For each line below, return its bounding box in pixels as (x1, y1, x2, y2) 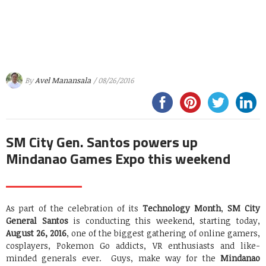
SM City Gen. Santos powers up (6, 131, 198, 153)
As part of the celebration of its (6, 202, 143, 214)
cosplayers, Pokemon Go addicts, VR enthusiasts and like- (6, 240, 260, 252)
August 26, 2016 (6, 227, 66, 239)
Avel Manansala (35, 74, 91, 85)
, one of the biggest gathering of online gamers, (66, 227, 260, 239)
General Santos (6, 215, 68, 227)
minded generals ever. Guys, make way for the (6, 252, 220, 264)
